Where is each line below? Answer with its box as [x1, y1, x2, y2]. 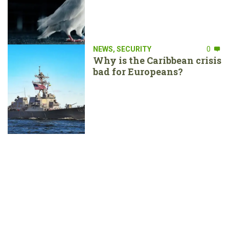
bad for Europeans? [93, 65, 183, 78]
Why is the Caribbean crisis [93, 54, 221, 66]
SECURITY [116, 44, 151, 53]
